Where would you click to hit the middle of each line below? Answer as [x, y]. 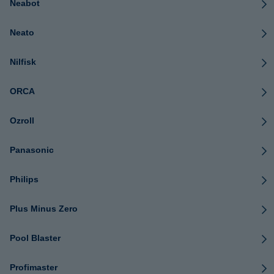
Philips [24, 179]
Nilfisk [23, 62]
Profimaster [34, 267]
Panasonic [32, 150]
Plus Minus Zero [44, 209]
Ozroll [22, 120]
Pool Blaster [35, 238]
